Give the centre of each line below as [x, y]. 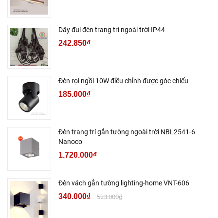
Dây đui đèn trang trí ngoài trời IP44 [112, 30]
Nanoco [70, 142]
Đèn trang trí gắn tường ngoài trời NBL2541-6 [127, 132]
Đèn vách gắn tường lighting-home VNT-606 [124, 183]
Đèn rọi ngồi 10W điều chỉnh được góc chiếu [123, 81]
